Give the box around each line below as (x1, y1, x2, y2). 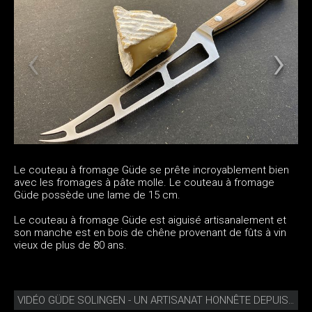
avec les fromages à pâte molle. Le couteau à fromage (14, 175, 274, 189)
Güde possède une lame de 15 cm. (14, 188, 180, 201)
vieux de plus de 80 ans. (14, 238, 127, 251)
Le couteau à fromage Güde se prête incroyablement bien (14, 163, 289, 176)
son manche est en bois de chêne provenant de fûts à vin (14, 226, 286, 239)
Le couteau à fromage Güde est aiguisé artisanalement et (14, 213, 286, 226)
